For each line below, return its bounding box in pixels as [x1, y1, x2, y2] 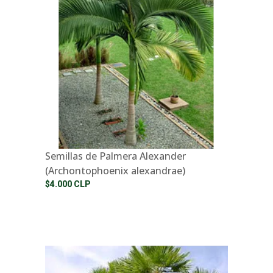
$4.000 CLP [45, 179, 91, 189]
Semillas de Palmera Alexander [45, 149, 186, 163]
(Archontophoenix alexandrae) [45, 163, 185, 177]
